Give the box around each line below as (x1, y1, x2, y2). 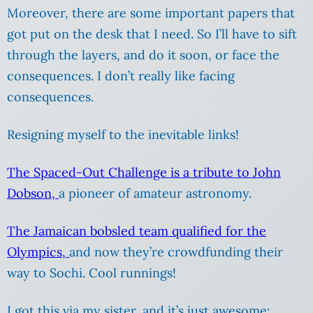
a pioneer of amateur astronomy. (59, 185, 252, 202)
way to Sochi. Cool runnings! (7, 265, 176, 282)
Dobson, (7, 185, 59, 202)
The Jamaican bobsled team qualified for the (7, 223, 266, 240)
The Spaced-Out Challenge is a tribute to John (7, 164, 281, 181)
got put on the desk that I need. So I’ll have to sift (7, 26, 297, 43)
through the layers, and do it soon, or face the (7, 47, 279, 64)
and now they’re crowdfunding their (69, 244, 283, 261)
